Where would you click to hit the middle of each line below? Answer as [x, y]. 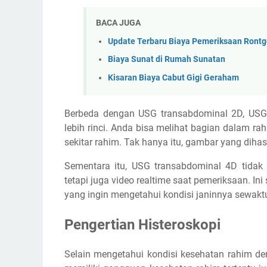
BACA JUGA [118, 23]
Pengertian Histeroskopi [142, 225]
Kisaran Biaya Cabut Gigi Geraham [173, 77]
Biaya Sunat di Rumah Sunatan [167, 60]
